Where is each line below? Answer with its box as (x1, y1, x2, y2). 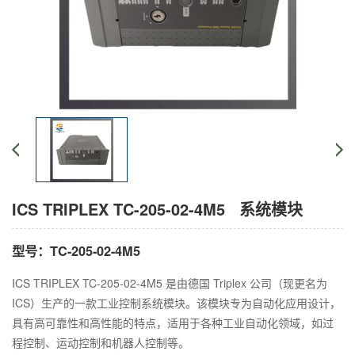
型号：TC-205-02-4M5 (12, 242, 140, 261)
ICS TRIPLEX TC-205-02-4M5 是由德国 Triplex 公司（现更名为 (12, 274, 327, 291)
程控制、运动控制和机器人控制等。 (12, 334, 189, 350)
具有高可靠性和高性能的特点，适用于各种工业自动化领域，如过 (12, 314, 334, 330)
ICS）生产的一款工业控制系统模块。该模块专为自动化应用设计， (12, 294, 341, 311)
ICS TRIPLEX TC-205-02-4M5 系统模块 (12, 197, 303, 220)
